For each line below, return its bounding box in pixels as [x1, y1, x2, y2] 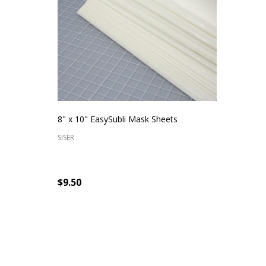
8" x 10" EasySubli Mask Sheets [58, 113, 178, 125]
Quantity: [59, 223, 99, 236]
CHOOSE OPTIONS [151, 227, 159, 239]
